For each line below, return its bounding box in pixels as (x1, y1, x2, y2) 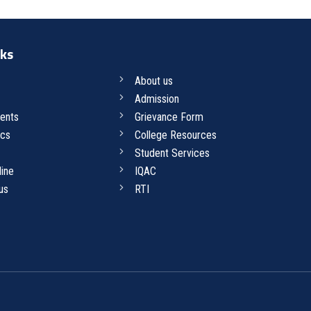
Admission (134, 92, 179, 106)
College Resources (134, 128, 217, 142)
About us (134, 74, 173, 87)
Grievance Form (134, 110, 203, 124)
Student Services (134, 146, 210, 160)
